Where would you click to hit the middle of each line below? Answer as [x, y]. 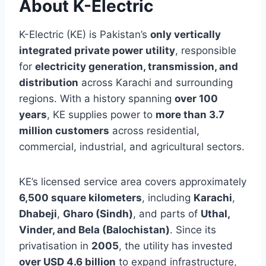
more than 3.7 [190, 114]
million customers [64, 130]
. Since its [193, 229]
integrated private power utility [97, 50]
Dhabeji [38, 213]
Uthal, [215, 213]
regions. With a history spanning [97, 98]
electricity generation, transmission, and [137, 66]
